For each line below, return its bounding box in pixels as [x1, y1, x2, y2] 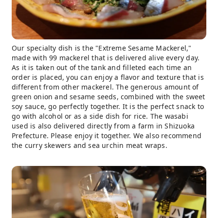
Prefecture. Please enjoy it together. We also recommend [12, 130, 202, 140]
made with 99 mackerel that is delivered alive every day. [12, 53, 200, 62]
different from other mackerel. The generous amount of [12, 82, 199, 91]
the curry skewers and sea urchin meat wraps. [12, 140, 167, 150]
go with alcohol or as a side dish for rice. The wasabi [12, 111, 188, 121]
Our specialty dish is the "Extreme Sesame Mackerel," [12, 43, 192, 53]
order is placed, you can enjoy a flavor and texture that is [12, 72, 204, 82]
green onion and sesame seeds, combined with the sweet [12, 91, 205, 101]
